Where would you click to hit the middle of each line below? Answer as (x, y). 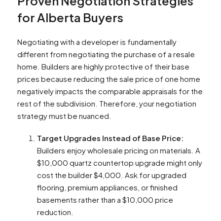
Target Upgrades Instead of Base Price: (110, 138)
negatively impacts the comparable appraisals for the (110, 91)
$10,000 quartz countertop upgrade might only (120, 163)
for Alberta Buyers (70, 18)
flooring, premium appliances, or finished (107, 187)
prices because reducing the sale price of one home (109, 79)
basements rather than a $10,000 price (105, 200)
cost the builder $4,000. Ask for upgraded (112, 175)
